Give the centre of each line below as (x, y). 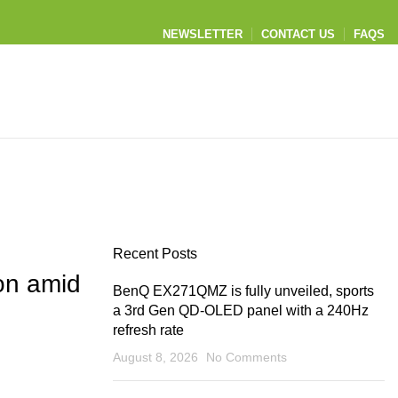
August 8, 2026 (155, 357)
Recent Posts (155, 254)
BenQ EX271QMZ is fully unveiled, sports (243, 291)
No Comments (247, 357)
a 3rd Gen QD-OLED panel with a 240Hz (241, 310)
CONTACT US (298, 34)
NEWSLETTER (203, 34)
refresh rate (148, 330)
